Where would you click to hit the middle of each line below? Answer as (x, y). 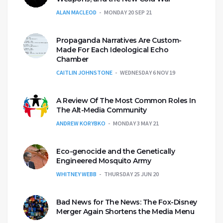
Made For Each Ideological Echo (112, 50)
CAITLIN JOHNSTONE (84, 72)
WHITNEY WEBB (76, 174)
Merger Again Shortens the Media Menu (125, 211)
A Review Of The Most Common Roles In (126, 100)
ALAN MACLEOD (76, 12)
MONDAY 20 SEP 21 (128, 12)
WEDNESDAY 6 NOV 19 (148, 72)
